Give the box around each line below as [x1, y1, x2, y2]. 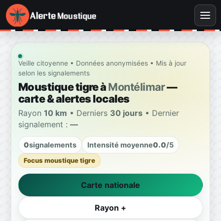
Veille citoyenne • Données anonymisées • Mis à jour [18, 59, 186, 67]
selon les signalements [18, 69, 90, 77]
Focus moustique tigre [24, 156, 95, 164]
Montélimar [108, 80, 165, 93]
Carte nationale [81, 180, 140, 190]
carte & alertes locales [18, 92, 130, 105]
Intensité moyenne [87, 140, 153, 149]
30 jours [110, 108, 143, 118]
